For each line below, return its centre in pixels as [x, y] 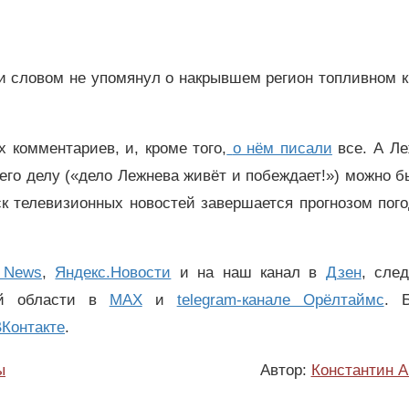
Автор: [285, 371]
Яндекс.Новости [113, 273]
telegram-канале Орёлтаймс [280, 300]
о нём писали [282, 148]
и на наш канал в [248, 273]
